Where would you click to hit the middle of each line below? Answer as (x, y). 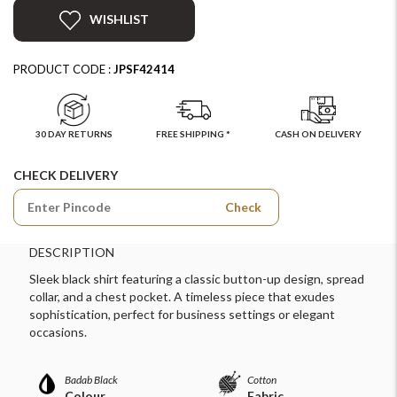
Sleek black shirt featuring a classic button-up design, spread (196, 278)
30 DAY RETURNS (74, 133)
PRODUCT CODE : (63, 69)
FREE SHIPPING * (194, 133)
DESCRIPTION (71, 252)
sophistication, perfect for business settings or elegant (182, 314)
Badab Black (91, 379)
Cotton (262, 379)
